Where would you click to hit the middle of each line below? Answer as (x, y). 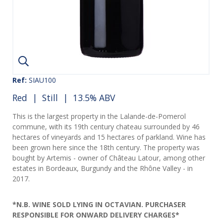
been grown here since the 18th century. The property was (106, 148)
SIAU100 (41, 80)
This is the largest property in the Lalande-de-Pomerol (99, 116)
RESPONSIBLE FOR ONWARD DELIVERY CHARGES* (96, 215)
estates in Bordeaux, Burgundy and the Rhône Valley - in (103, 168)
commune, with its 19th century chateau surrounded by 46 (106, 127)
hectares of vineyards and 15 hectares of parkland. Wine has (109, 137)
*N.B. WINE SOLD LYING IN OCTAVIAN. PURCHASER (99, 205)
